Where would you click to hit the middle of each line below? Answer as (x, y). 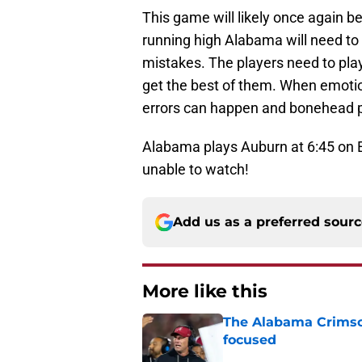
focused (250, 340)
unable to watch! (196, 170)
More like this (205, 292)
